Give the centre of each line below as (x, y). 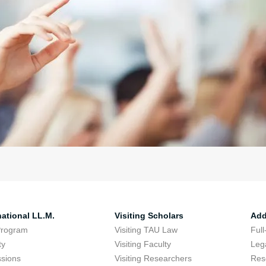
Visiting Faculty (142, 244)
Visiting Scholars (149, 216)
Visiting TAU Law (146, 230)
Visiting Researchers (153, 258)
